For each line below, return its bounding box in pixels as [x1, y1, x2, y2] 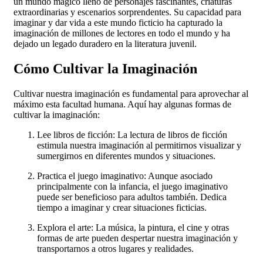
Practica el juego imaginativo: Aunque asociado [37, 171, 213, 181]
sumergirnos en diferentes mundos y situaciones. [37, 151, 215, 161]
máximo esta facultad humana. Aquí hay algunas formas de [14, 99, 231, 110]
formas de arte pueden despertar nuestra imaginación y [37, 233, 238, 244]
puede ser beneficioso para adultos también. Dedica [37, 192, 227, 203]
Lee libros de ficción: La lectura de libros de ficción [37, 130, 227, 140]
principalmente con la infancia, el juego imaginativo [37, 181, 228, 192]
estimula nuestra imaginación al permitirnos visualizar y [37, 140, 241, 151]
